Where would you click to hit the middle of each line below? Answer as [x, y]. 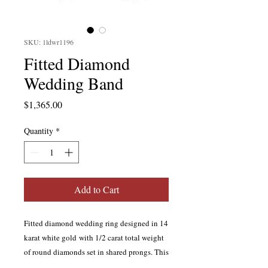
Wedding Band [74, 83]
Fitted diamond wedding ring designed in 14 [96, 223]
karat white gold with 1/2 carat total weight [94, 238]
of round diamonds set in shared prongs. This [96, 252]
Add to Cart [96, 190]
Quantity [39, 131]
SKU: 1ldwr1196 [49, 42]
